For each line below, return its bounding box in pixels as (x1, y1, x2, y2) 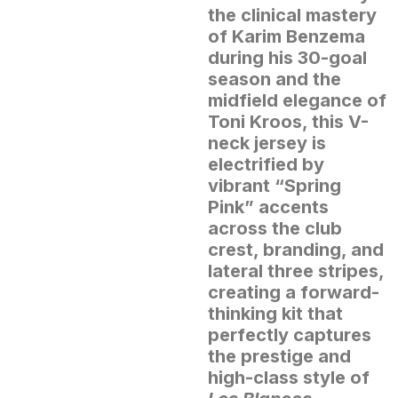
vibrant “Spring (208, 174, 341, 196)
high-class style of (208, 366, 370, 388)
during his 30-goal (208, 46, 367, 68)
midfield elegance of (208, 89, 386, 111)
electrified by (208, 153, 324, 175)
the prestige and (208, 345, 351, 367)
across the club (208, 217, 342, 239)
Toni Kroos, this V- (208, 110, 369, 132)
